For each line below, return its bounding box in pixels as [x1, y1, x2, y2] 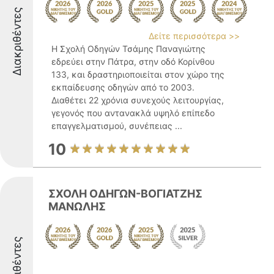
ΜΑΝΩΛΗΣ [48, 200, 106, 213]
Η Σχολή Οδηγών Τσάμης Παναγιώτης [51, 43, 206, 54]
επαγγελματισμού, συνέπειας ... [51, 120, 182, 131]
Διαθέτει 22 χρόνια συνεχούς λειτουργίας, [51, 95, 224, 105]
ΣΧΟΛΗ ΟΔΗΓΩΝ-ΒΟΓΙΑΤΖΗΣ [48, 187, 202, 200]
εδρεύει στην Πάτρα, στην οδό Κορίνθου [51, 56, 215, 67]
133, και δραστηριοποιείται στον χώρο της [51, 69, 224, 80]
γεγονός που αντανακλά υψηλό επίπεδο [51, 108, 215, 118]
